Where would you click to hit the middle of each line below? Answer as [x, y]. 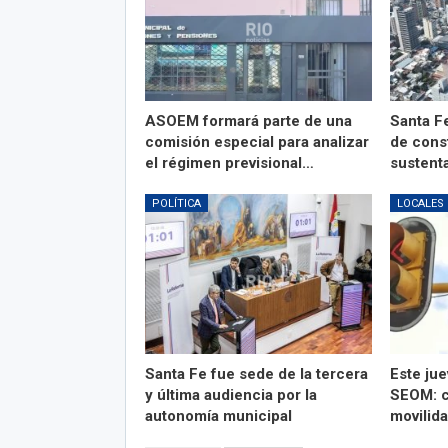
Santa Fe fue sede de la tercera [256, 373]
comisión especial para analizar [256, 142]
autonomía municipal [218, 415]
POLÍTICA [176, 204]
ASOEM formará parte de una [248, 121]
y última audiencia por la [230, 394]
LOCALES [421, 204]
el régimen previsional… [229, 163]
